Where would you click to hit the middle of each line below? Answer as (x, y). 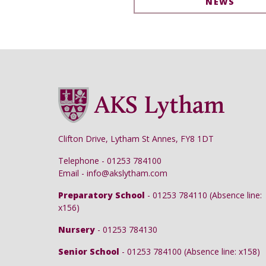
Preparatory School (102, 195)
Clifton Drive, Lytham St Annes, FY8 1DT (136, 139)
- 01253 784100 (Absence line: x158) (190, 251)
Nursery (77, 229)
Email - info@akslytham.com (113, 173)
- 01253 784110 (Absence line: (203, 195)
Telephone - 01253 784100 (110, 161)
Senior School (89, 251)
